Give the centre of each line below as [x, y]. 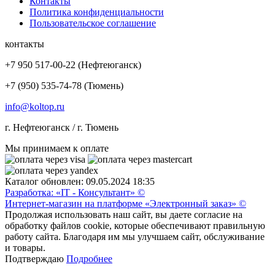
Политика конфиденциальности [97, 12]
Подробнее [89, 258]
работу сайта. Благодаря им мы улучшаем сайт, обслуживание [135, 236]
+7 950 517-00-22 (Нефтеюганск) [73, 64]
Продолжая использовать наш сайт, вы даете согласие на [124, 214]
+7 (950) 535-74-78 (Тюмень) [64, 85]
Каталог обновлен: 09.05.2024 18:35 [80, 181]
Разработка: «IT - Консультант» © [75, 192]
